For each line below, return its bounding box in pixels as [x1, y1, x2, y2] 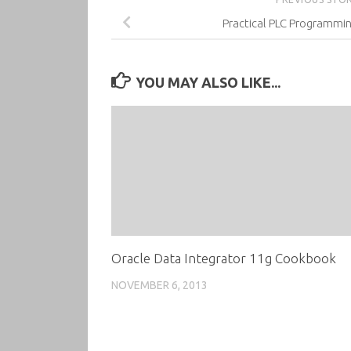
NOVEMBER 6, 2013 [111, 278, 208, 291]
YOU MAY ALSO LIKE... [135, 74, 280, 90]
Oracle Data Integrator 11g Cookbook [111, 250, 336, 266]
